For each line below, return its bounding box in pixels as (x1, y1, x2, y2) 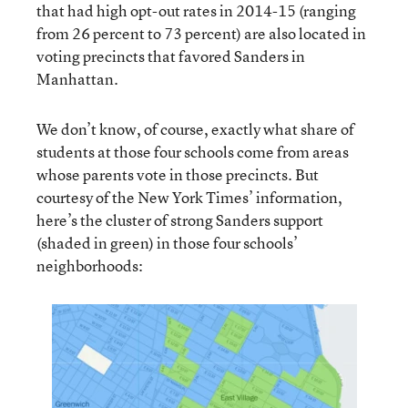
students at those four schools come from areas (36, 141, 349, 162)
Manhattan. (36, 68, 118, 89)
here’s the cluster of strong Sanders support (36, 209, 323, 230)
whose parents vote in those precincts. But (36, 164, 319, 185)
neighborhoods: (36, 255, 143, 276)
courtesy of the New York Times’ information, (36, 187, 342, 208)
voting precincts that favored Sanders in (36, 46, 305, 66)
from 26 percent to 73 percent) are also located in (36, 23, 366, 44)
